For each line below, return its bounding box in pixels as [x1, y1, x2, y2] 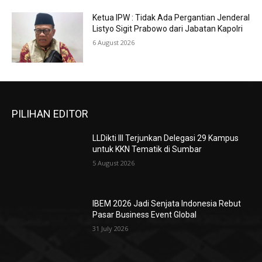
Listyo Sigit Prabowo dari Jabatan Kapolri [92, 24, 243, 34]
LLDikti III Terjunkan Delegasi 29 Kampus [92, 133, 239, 143]
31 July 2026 [92, 223, 129, 233]
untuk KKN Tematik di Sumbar [92, 144, 202, 154]
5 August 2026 [92, 158, 135, 168]
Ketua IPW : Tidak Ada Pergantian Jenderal [92, 13, 250, 23]
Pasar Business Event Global [92, 209, 197, 219]
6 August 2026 [92, 38, 135, 47]
